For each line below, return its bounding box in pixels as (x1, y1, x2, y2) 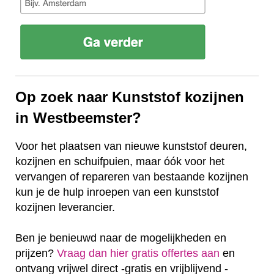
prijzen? (15, 246, 57, 259)
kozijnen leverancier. (15, 201, 115, 213)
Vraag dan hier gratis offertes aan (57, 246, 220, 259)
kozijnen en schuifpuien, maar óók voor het (15, 155, 224, 168)
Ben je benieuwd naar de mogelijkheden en (15, 231, 226, 244)
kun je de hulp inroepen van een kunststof (15, 185, 219, 198)
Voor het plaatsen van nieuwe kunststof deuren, (15, 139, 247, 152)
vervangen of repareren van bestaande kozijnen (15, 170, 248, 183)
